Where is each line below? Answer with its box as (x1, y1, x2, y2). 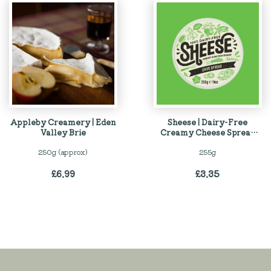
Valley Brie (41, 126, 86, 138)
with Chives (184, 136, 231, 148)
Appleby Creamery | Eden (10, 116, 116, 128)
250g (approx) (38, 146, 88, 157)
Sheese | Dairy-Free (168, 116, 248, 128)
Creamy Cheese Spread (160, 126, 255, 138)
